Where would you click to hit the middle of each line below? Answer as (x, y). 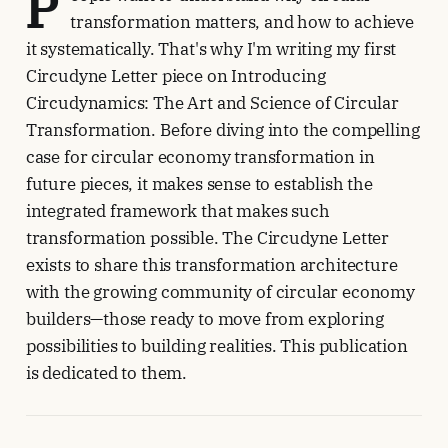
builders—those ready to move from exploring (204, 319)
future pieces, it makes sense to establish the (199, 184)
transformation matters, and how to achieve (242, 22)
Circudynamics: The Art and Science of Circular (212, 103)
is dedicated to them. (106, 373)
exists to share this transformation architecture (211, 265)
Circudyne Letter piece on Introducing (175, 76)
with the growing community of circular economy (220, 292)
